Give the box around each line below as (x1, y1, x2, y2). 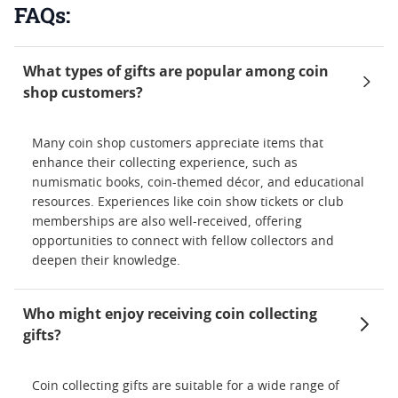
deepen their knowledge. (32, 254, 180, 267)
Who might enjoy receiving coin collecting (23, 303, 317, 323)
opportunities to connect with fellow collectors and (32, 235, 334, 248)
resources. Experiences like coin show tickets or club (32, 195, 344, 209)
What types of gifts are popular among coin (23, 60, 329, 81)
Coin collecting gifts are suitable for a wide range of (32, 379, 339, 393)
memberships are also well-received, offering (32, 215, 302, 228)
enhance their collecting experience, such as (32, 156, 298, 170)
